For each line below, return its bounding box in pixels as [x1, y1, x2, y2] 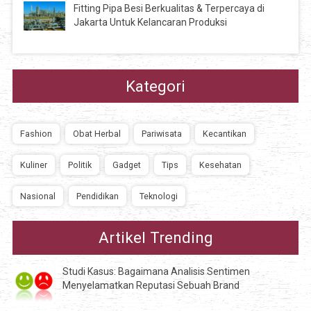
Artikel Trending [98, 228, 213, 247]
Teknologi [139, 190, 178, 201]
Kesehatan [199, 159, 242, 170]
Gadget [112, 159, 141, 170]
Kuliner [19, 159, 47, 170]
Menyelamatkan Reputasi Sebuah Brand [62, 280, 239, 292]
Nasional [19, 190, 56, 201]
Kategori [126, 77, 185, 96]
